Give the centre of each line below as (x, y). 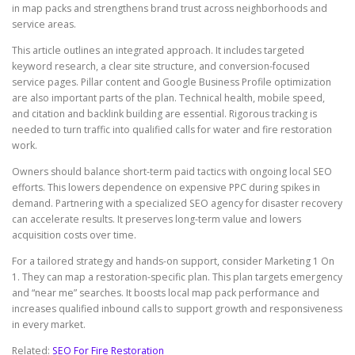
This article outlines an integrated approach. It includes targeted (158, 51)
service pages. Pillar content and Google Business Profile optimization (172, 82)
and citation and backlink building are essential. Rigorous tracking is (164, 114)
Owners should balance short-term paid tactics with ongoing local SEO (172, 172)
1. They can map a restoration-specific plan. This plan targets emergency (177, 277)
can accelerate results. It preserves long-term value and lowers (157, 219)
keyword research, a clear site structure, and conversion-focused (161, 67)
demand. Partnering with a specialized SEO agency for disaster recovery (177, 204)
